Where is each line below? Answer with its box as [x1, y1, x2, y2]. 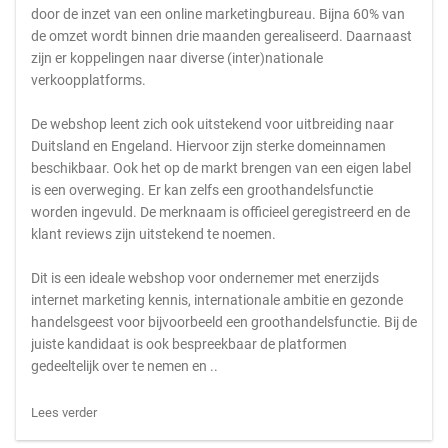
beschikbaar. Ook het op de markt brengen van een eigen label [31, 160, 411, 176]
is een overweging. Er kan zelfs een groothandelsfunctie [31, 182, 373, 198]
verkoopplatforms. [31, 72, 146, 88]
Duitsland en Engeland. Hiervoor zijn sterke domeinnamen [31, 138, 386, 154]
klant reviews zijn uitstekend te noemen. [31, 226, 276, 242]
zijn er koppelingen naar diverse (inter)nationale [31, 50, 323, 66]
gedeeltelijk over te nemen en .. [31, 358, 218, 374]
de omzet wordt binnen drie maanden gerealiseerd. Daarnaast [31, 28, 412, 44]
